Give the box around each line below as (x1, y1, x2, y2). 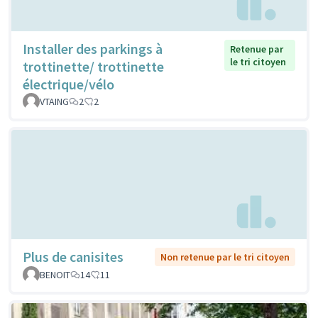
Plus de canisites (23, 247, 124, 265)
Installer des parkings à (23, 40, 163, 58)
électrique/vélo (23, 75, 114, 94)
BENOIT (40, 268, 70, 281)
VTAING (40, 95, 69, 109)
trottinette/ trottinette (23, 57, 164, 76)
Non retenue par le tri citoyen (160, 250, 290, 263)
